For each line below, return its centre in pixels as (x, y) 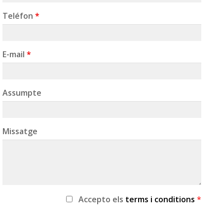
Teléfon (19, 16)
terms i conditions (161, 199)
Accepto (95, 199)
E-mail (15, 54)
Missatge (20, 131)
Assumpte (22, 93)
